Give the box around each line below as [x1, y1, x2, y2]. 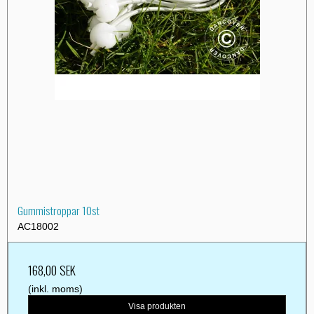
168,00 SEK [28, 260, 76, 279]
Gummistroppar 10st [18, 201, 100, 219]
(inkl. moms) [28, 282, 83, 294]
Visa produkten [128, 301, 186, 311]
